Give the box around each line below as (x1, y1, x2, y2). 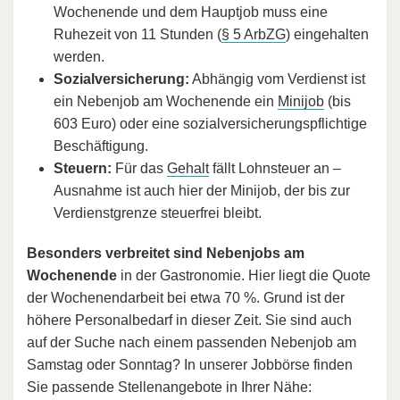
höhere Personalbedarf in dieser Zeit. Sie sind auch (27, 312, 352, 328)
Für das (112, 160, 167, 176)
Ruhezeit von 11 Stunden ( (54, 26, 221, 42)
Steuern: (54, 160, 112, 176)
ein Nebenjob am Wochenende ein (54, 93, 278, 109)
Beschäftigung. (54, 137, 148, 154)
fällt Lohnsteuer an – (209, 160, 341, 176)
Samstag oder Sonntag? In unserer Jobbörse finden (27, 356, 353, 372)
